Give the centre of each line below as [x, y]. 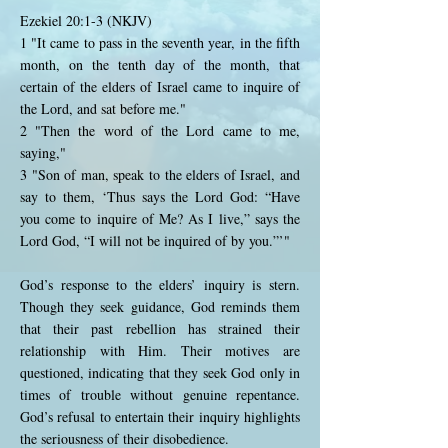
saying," [43, 152]
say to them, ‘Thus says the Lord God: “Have [160, 196]
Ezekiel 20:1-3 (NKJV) [86, 20]
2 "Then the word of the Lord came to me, [160, 130]
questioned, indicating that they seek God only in [160, 372]
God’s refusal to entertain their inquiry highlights [160, 416]
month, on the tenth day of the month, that [160, 64]
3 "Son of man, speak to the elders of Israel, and [160, 174]
